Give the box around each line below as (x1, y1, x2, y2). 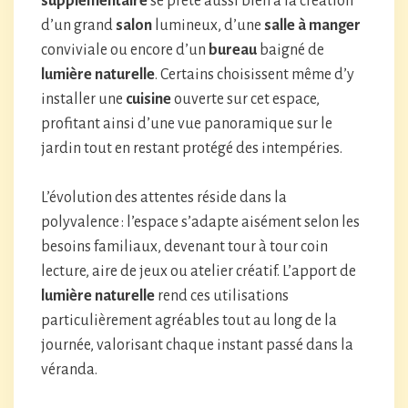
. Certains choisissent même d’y (155, 66, 354, 83)
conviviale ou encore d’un (41, 42, 209, 58)
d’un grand (41, 17, 116, 34)
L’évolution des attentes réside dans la (41, 189, 287, 206)
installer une (41, 91, 126, 107)
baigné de (257, 42, 324, 58)
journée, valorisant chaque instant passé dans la (41, 337, 353, 353)
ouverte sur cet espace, (171, 91, 320, 107)
